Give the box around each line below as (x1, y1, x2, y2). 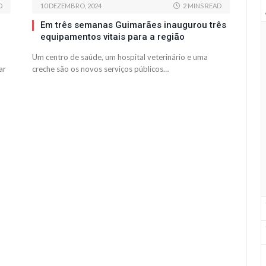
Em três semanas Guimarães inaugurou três (40, 20, 226, 31)
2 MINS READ (183, 2, 221, 10)
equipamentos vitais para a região (40, 31, 185, 43)
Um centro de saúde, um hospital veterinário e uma (32, 52, 208, 62)
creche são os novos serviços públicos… (32, 64, 169, 74)
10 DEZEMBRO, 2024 (40, 2, 102, 10)
